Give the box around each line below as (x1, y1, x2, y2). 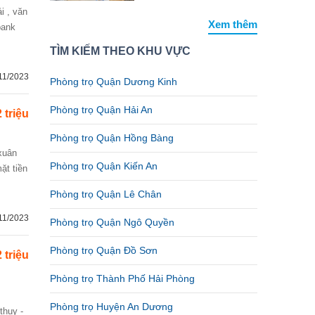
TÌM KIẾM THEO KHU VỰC (50, 45, 191, 57)
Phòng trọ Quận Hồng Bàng (50, 132, 174, 143)
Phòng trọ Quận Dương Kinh (50, 76, 177, 87)
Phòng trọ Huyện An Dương (50, 301, 173, 312)
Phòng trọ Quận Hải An (50, 104, 153, 115)
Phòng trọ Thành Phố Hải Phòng (50, 273, 195, 284)
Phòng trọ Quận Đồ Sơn (50, 245, 157, 256)
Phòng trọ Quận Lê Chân (50, 188, 162, 200)
